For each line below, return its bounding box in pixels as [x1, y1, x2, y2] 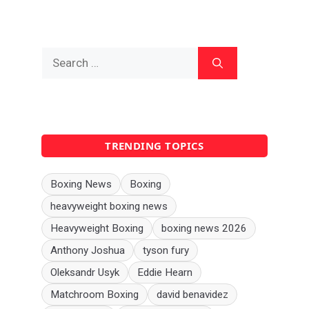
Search [41, 48, 77, 62]
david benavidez [157, 288, 228, 301]
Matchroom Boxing [50, 288, 139, 301]
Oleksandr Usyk [50, 266, 119, 279]
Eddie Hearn [137, 266, 192, 279]
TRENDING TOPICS [105, 139, 204, 153]
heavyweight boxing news [50, 199, 168, 212]
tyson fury [143, 243, 189, 257]
